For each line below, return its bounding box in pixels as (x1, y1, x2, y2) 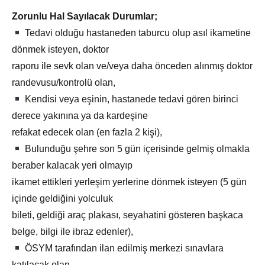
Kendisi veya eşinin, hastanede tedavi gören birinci (22, 94, 239, 105)
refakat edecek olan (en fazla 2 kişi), (12, 127, 162, 138)
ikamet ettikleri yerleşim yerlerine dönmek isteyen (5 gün (12, 177, 247, 188)
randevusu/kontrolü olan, (12, 77, 115, 88)
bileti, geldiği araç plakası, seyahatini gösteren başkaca (12, 210, 243, 221)
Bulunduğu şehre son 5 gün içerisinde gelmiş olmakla (22, 144, 250, 154)
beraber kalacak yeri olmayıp (12, 160, 132, 171)
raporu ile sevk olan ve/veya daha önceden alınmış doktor (12, 61, 253, 72)
